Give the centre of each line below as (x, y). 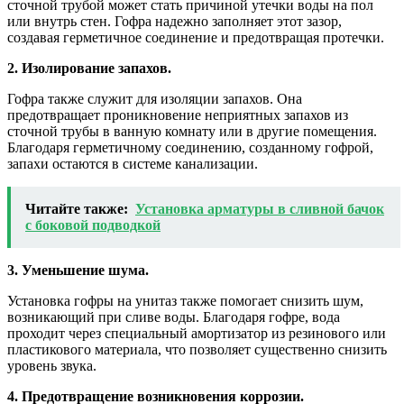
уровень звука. (52, 366)
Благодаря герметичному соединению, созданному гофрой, (190, 148)
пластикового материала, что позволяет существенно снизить (197, 350)
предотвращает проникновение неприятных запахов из (178, 115)
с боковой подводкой (93, 225)
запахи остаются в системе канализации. (133, 164)
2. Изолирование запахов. (89, 69)
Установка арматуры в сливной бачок (260, 209)
